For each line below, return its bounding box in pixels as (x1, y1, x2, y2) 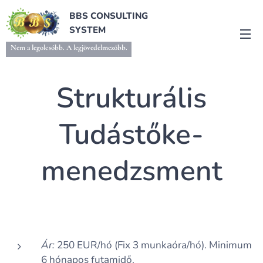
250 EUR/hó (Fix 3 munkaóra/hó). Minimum (55, 238, 252, 252)
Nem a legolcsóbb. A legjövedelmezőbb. (10, 42, 127, 52)
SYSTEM (69, 23, 108, 36)
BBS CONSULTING (69, 9, 148, 22)
